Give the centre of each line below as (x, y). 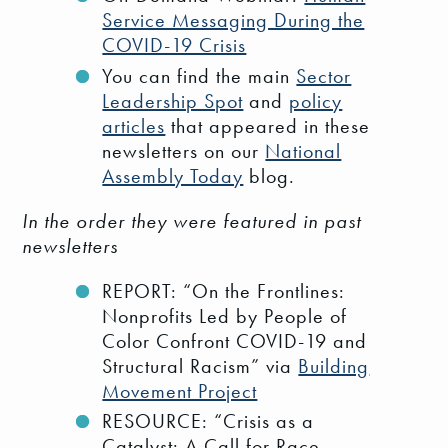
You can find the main (199, 75)
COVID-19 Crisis (174, 45)
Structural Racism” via (200, 365)
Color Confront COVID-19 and (235, 340)
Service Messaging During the (233, 20)
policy (316, 100)
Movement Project (180, 390)
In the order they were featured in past (192, 220)
